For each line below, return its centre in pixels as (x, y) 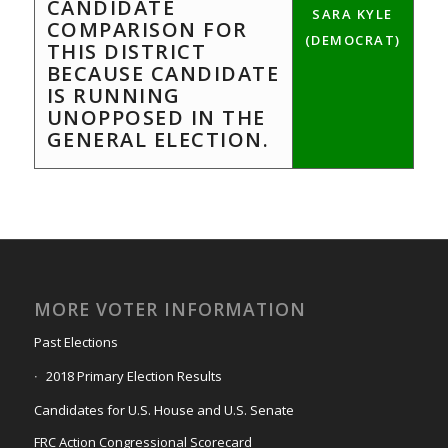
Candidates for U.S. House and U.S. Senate (163, 409)
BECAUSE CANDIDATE (163, 73)
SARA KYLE (352, 14)
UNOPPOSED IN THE (156, 117)
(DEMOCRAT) (352, 40)
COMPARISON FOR (147, 29)
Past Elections (75, 341)
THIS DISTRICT (126, 51)
